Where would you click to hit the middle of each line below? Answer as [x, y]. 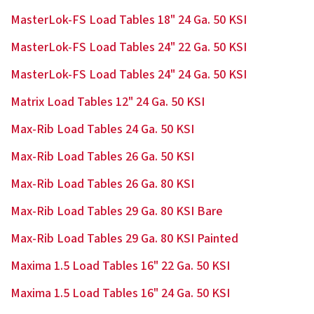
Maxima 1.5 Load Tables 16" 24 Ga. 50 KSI [120, 293]
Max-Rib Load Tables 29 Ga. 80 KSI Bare [117, 211]
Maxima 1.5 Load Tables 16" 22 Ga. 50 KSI [120, 266]
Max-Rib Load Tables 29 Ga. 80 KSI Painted [124, 239]
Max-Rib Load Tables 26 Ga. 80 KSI [102, 184]
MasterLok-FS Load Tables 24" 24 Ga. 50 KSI [129, 75]
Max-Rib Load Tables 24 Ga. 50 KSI [102, 129]
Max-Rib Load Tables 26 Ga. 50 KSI [102, 157]
